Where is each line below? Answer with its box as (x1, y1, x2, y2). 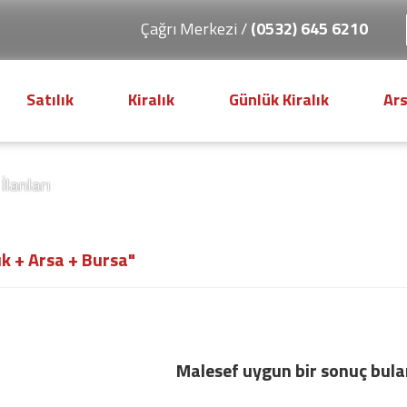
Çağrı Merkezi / (141, 16, 251, 41)
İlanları (2, 173, 50, 197)
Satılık (26, 87, 74, 112)
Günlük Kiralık (229, 87, 329, 112)
